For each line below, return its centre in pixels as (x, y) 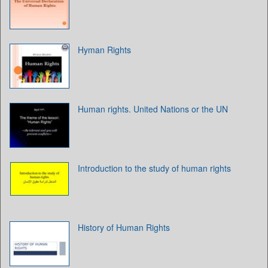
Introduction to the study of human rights (154, 168)
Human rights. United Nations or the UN (153, 109)
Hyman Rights (104, 49)
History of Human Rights (124, 227)
